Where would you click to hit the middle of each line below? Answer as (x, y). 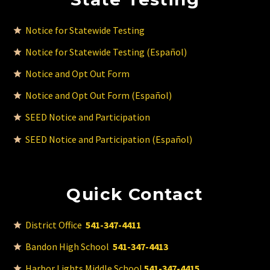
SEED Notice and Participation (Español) (109, 139)
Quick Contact (135, 194)
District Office (55, 224)
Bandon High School (69, 247)
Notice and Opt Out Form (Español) (99, 96)
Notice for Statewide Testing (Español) (106, 52)
